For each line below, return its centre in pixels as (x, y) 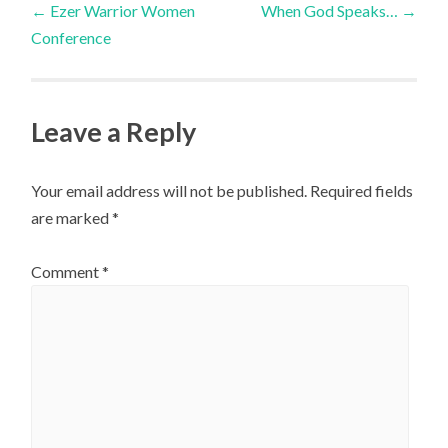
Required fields (362, 190)
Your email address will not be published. (169, 190)
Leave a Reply (114, 131)
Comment (67, 272)
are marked (72, 217)
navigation (115, 59)
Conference (71, 37)
